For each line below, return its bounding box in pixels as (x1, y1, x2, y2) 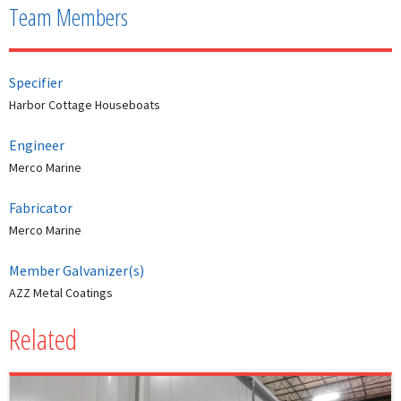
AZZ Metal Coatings (9, 285, 113, 302)
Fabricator (9, 199, 73, 218)
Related (9, 320, 77, 359)
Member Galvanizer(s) (9, 261, 144, 280)
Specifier (9, 73, 63, 92)
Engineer (9, 136, 64, 155)
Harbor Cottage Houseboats (9, 97, 160, 114)
